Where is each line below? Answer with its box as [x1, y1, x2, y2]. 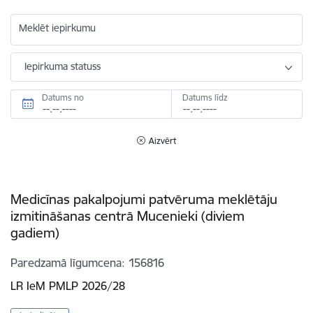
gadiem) [10, 224, 59, 241]
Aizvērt [149, 135, 176, 146]
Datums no [42, 92, 84, 103]
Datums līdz [182, 92, 228, 103]
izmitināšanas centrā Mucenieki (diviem [10, 207, 245, 224]
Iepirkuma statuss [24, 59, 101, 73]
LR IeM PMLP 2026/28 [10, 278, 125, 293]
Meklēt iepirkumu [19, 22, 96, 34]
